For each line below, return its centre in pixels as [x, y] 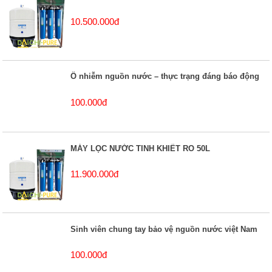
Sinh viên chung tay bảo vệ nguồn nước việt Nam [164, 229]
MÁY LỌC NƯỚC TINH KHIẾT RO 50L [141, 148]
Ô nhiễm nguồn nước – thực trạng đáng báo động [165, 76]
